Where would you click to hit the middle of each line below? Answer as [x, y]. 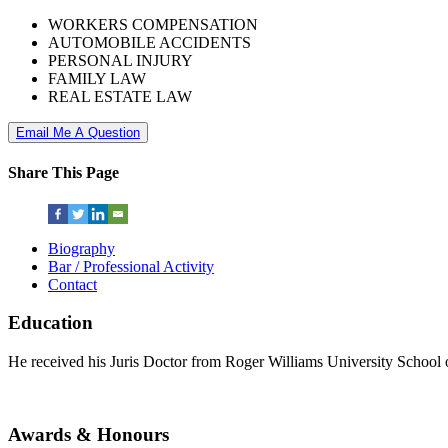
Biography [81, 248]
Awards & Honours [88, 434]
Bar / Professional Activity [131, 266]
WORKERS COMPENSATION [153, 24]
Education [50, 323]
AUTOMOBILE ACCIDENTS [149, 42]
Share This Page [63, 173]
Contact [72, 284]
